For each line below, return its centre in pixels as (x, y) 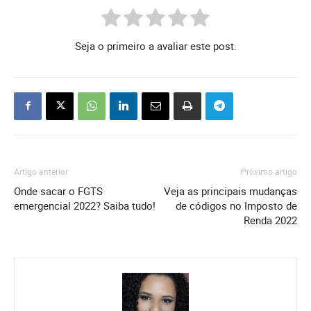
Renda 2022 (270, 220)
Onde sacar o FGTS (58, 191)
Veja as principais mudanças (230, 191)
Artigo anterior (41, 171)
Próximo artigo (269, 171)
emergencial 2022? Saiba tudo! (85, 205)
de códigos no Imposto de (236, 205)
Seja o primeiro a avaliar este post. (155, 45)
